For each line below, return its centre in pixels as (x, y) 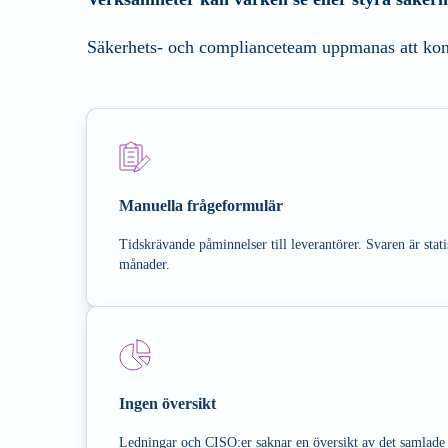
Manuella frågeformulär (201, 205)
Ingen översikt (167, 403)
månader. (144, 264)
